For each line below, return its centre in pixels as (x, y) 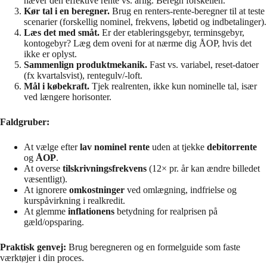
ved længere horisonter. (68, 97)
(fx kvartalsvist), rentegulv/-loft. (83, 75)
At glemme (46, 211)
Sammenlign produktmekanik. (86, 64)
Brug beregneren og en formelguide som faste (153, 247)
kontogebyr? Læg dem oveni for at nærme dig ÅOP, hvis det (138, 43)
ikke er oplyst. (50, 54)
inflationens (91, 211)
